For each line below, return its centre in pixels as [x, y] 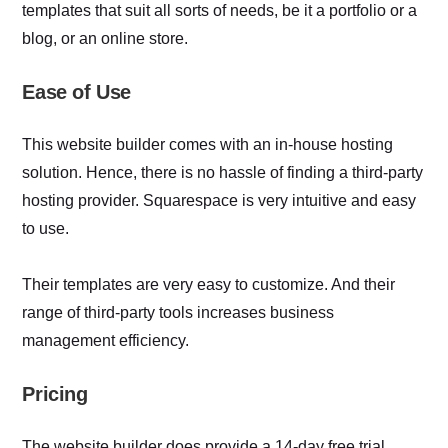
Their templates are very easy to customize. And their [209, 285]
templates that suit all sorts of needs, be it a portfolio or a [220, 11]
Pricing [55, 394]
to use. [46, 229]
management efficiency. [106, 341]
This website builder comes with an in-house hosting [208, 145]
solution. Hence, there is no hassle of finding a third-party [223, 173]
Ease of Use [76, 92]
